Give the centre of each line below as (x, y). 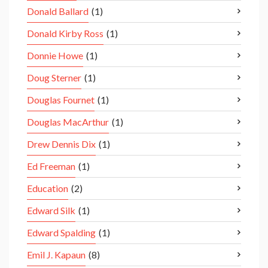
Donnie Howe (55, 56)
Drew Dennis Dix (61, 144)
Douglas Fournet (61, 100)
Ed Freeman (51, 166)
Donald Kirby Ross (65, 33)
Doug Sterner (54, 78)
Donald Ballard (58, 11)
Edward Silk (51, 211)
